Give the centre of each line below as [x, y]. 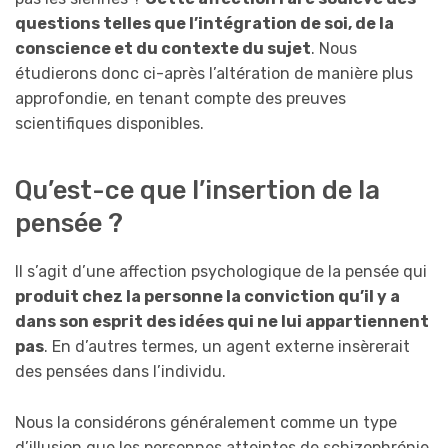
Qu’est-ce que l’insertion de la [197, 190]
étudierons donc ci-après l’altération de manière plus [214, 73]
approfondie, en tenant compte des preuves [180, 98]
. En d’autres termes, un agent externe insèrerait [227, 347]
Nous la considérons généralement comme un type [206, 422]
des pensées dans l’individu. [120, 372]
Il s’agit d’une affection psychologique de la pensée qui [221, 272]
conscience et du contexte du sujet [163, 48]
